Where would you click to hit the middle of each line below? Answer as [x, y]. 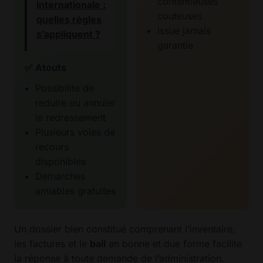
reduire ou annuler [75, 103]
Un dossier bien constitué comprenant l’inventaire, [125, 229]
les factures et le [52, 244]
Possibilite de [65, 88]
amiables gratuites [75, 191]
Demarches [60, 176]
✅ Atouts [45, 68]
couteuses [180, 16]
